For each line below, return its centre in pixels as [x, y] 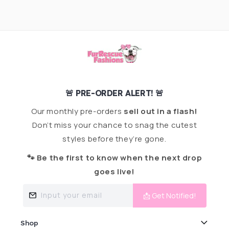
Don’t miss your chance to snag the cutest [114, 125]
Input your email [72, 195]
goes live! [114, 171]
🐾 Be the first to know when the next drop [114, 158]
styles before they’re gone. [114, 139]
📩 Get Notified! [170, 195]
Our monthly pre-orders [77, 111]
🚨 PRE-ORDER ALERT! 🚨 [114, 93]
